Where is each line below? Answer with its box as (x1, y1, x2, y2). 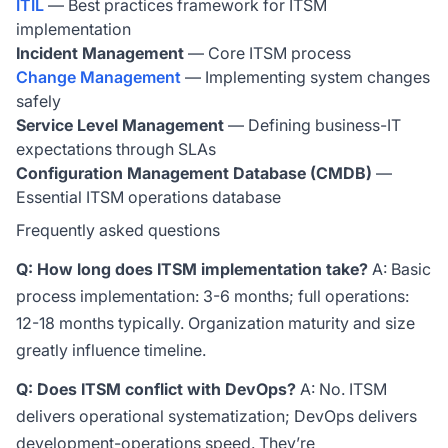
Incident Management (16, 43, 184, 63)
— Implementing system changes (181, 67, 430, 87)
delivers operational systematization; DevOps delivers (16, 406, 417, 426)
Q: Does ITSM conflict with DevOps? (16, 379, 296, 399)
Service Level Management (16, 115, 224, 135)
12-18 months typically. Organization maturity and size (16, 313, 415, 333)
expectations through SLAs (16, 139, 216, 159)
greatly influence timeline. (16, 340, 206, 360)
